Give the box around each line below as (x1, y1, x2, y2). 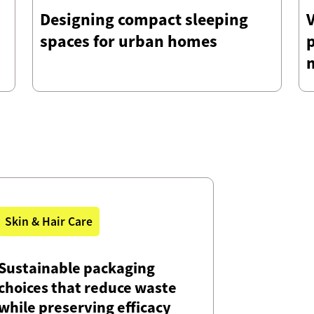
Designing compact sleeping (40, 8, 248, 31)
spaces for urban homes (40, 30, 217, 53)
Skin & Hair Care (4, 214, 93, 230)
